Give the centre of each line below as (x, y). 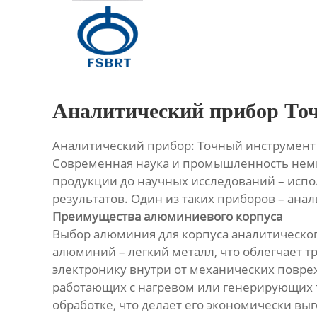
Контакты (41, 162)
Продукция (44, 53)
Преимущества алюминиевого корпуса (167, 217)
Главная (39, 17)
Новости (39, 126)
